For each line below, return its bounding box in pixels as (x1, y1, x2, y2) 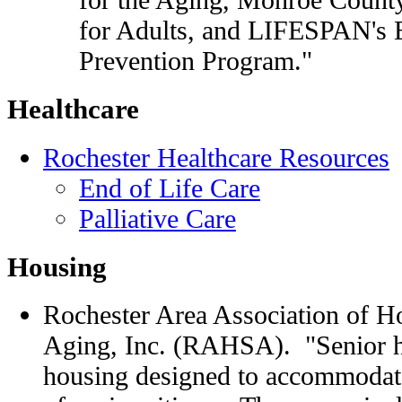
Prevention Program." (79, 46, 312, 76)
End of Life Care (79, 172, 260, 203)
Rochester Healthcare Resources (43, 142, 389, 172)
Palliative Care (79, 203, 236, 233)
